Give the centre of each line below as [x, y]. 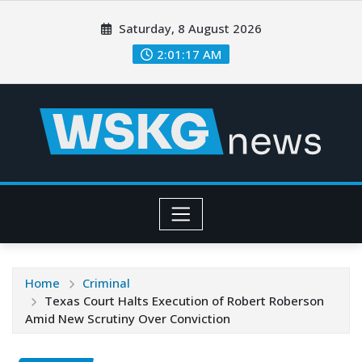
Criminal [106, 283]
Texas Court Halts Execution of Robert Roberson [184, 301]
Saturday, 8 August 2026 [189, 29]
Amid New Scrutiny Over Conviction [128, 319]
